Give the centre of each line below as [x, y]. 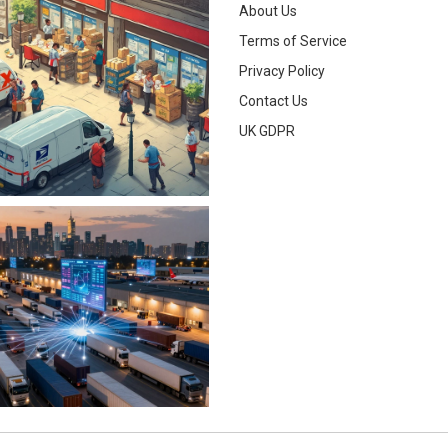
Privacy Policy [282, 70]
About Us [268, 10]
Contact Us [273, 100]
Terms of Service [293, 40]
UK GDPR [267, 130]
